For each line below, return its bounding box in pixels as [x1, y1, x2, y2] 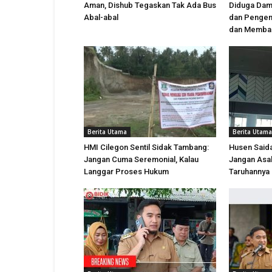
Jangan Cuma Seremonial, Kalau [84, 155, 199, 164]
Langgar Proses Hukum [84, 167, 169, 176]
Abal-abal [84, 13, 118, 22]
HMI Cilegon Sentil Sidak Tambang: [84, 143, 209, 152]
